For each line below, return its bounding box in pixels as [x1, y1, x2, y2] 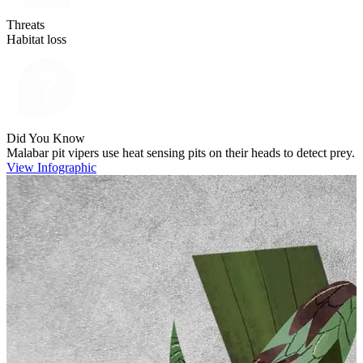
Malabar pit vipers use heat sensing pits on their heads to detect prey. [6, 145, 355, 160]
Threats [6, 17, 45, 32]
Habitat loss [6, 32, 66, 46]
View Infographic [6, 160, 96, 174]
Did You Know [6, 130, 85, 145]
